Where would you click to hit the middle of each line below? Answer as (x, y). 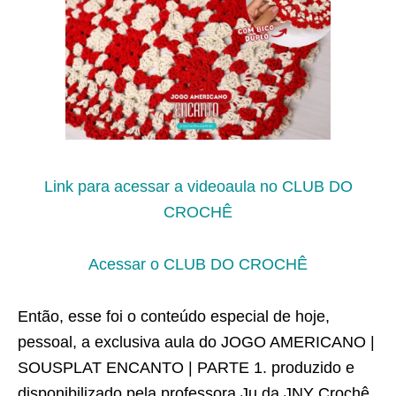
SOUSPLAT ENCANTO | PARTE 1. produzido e (186, 368)
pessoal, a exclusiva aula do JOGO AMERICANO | (196, 342)
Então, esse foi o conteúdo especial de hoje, (174, 316)
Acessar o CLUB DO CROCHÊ (198, 264)
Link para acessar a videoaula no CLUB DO (198, 187)
